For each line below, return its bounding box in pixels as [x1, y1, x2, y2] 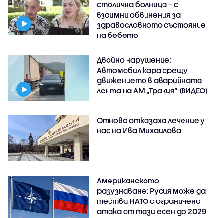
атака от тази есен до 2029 [97, 206, 207, 216]
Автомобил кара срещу [97, 65, 188, 74]
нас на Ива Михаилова [97, 126, 182, 135]
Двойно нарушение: [97, 55, 172, 64]
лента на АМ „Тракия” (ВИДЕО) [97, 86, 208, 95]
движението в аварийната [97, 75, 202, 85]
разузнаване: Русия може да [97, 186, 206, 195]
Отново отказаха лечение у [97, 115, 205, 125]
